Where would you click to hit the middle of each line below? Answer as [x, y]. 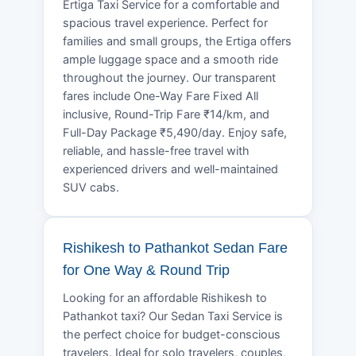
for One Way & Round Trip [146, 270]
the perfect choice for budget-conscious [172, 334]
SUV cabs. [91, 187]
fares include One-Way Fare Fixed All [161, 96]
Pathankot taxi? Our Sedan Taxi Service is [173, 316]
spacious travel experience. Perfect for [165, 23]
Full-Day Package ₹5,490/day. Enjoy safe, [175, 132]
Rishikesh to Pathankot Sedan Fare [175, 248]
